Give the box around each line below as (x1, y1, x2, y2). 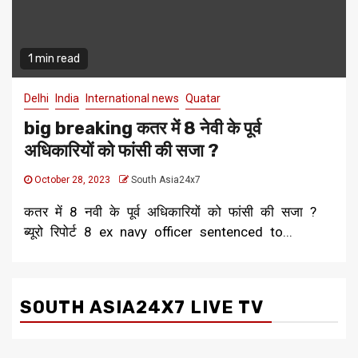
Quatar (185, 92, 221, 105)
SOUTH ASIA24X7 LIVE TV (20, 296, 264, 319)
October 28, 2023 (32, 174, 113, 186)
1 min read (28, 52, 80, 66)
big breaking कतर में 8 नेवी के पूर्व (24, 117, 261, 140)
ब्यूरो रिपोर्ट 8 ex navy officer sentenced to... (24, 224, 292, 241)
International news (86, 92, 179, 105)
